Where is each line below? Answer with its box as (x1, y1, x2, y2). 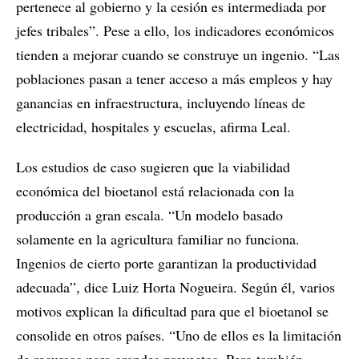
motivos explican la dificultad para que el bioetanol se (16, 301, 329, 321)
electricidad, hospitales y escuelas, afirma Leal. (16, 116, 291, 136)
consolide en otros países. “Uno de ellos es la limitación (16, 325, 341, 345)
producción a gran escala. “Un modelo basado (16, 204, 283, 224)
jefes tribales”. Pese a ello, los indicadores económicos (16, 20, 334, 40)
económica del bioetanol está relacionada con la (16, 180, 294, 200)
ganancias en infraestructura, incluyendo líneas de (16, 92, 305, 112)
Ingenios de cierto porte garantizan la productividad (16, 252, 317, 272)
